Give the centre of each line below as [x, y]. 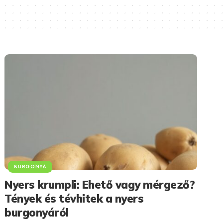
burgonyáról [37, 212]
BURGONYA [30, 166]
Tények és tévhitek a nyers [74, 198]
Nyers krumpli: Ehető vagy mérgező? [100, 184]
